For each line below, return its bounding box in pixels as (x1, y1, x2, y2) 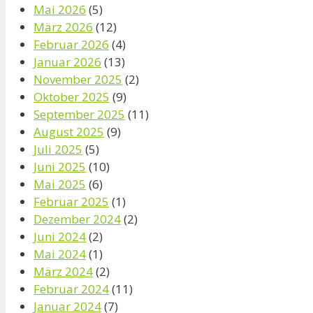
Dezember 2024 (34, 210, 121, 227)
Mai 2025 (34, 175, 86, 192)
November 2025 (34, 71, 122, 87)
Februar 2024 (34, 280, 109, 297)
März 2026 (34, 18, 93, 35)
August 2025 (34, 123, 104, 140)
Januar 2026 (34, 53, 101, 70)
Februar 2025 (34, 193, 109, 210)
